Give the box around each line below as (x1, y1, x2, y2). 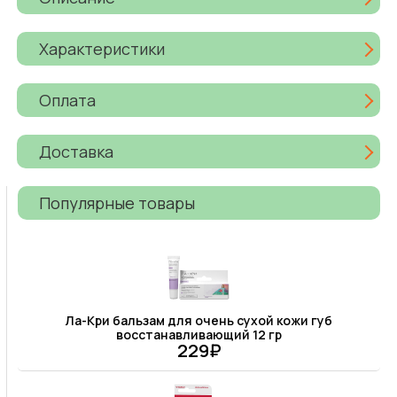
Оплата (39, 89, 97, 111)
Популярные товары (39, 191, 196, 214)
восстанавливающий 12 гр (116, 326, 282, 344)
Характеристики (39, 37, 166, 59)
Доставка (39, 140, 114, 162)
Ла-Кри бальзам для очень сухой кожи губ (66, 312, 332, 330)
